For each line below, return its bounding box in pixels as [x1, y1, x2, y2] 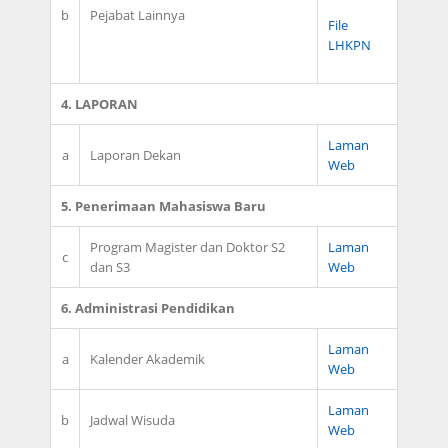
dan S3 [90, 258, 130, 276]
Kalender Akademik [90, 350, 205, 368]
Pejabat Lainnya [90, 6, 185, 24]
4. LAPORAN [61, 95, 138, 113]
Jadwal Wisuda [90, 411, 175, 429]
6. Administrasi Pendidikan [61, 299, 235, 317]
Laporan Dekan [90, 146, 181, 164]
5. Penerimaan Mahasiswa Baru [61, 197, 266, 215]
